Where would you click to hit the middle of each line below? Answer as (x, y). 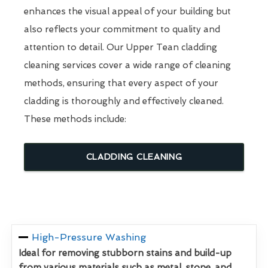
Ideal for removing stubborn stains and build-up (125, 253)
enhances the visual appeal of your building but (127, 11)
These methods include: (75, 119)
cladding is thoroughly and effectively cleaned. (124, 101)
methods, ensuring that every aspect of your (121, 83)
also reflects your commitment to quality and (122, 29)
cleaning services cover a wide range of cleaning (127, 65)
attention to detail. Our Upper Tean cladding (121, 47)
